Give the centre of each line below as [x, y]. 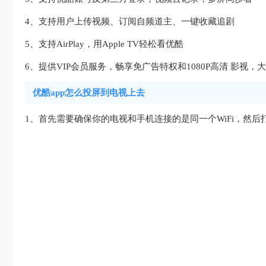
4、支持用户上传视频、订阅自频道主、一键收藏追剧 [130, 21]
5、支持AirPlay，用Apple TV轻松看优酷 [104, 44]
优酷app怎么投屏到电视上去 [89, 93]
